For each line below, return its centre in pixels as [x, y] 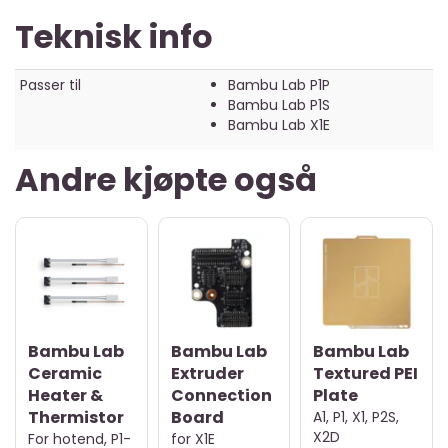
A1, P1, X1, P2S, [356, 417]
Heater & [65, 396]
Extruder [207, 374]
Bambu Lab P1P [279, 84]
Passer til [50, 84]
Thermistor [76, 418]
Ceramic [65, 374]
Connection [221, 396]
